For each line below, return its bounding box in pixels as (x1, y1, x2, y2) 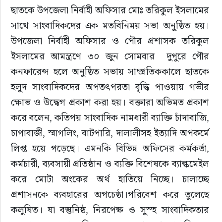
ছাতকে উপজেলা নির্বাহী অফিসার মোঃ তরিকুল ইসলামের (10, 3, 212, 16)
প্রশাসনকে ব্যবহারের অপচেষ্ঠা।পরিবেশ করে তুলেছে (10, 188, 212, 200)
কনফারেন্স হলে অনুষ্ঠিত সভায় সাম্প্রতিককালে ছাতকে (10, 65, 212, 77)
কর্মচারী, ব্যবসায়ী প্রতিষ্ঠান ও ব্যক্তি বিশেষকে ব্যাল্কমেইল (10, 157, 212, 169)
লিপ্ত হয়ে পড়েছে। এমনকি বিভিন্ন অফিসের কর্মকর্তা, (10, 142, 212, 154)
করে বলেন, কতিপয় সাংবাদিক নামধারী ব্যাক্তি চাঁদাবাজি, (10, 111, 212, 123)
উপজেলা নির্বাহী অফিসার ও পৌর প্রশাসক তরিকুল (10, 34, 212, 47)
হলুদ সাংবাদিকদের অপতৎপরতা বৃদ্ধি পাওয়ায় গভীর (10, 80, 212, 93)
